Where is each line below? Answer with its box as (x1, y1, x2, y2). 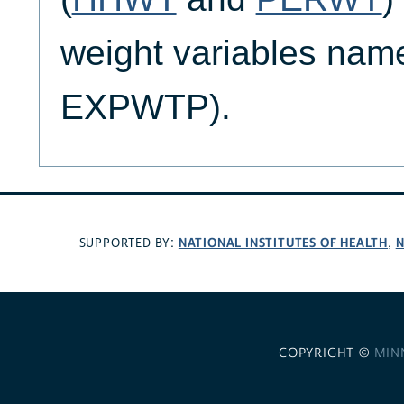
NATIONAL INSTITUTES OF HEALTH (178, 234, 389, 252)
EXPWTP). (60, 87, 231, 127)
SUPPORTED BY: (78, 234, 179, 252)
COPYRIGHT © (278, 345, 374, 363)
